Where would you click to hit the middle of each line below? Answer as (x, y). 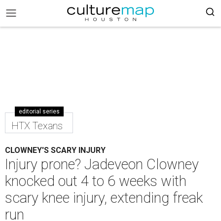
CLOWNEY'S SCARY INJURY (55, 150)
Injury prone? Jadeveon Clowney (102, 164)
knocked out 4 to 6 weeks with (96, 181)
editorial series (39, 111)
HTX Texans (37, 126)
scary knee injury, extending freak (104, 198)
